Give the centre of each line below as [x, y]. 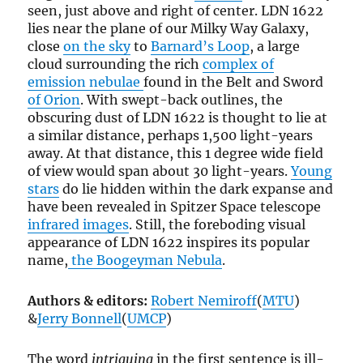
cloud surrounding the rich [115, 64]
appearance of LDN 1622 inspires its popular [169, 243]
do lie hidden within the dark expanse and [196, 189]
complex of [239, 64]
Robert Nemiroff [204, 301]
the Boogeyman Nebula [145, 261]
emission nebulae [86, 82]
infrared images [79, 225]
